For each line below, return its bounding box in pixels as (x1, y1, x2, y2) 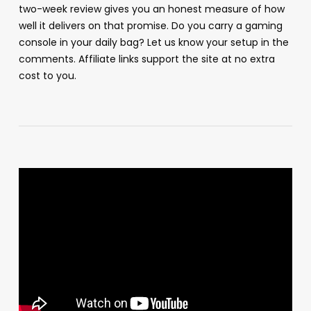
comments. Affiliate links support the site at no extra (18, 51, 275, 66)
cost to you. (18, 68, 76, 83)
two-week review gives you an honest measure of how (18, 1, 285, 16)
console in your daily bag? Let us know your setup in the (18, 35, 289, 49)
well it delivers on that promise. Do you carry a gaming (18, 18, 283, 33)
